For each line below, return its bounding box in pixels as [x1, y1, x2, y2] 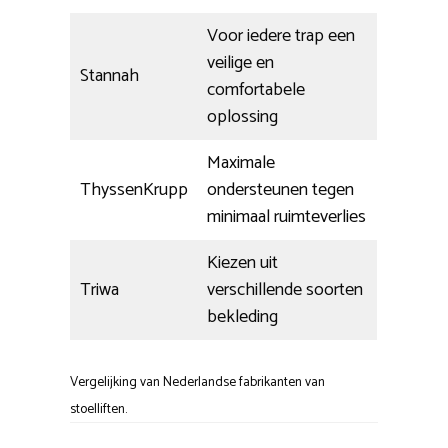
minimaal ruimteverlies [207, 202, 366, 233]
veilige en [207, 48, 274, 79]
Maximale [207, 148, 275, 179]
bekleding [207, 302, 278, 333]
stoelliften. [70, 398, 127, 421]
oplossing [207, 102, 278, 133]
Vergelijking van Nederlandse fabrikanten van [70, 371, 325, 394]
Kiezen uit [207, 248, 278, 279]
